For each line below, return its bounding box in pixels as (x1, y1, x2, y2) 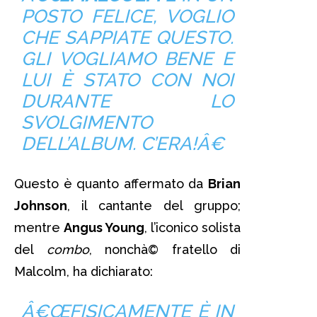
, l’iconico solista (144, 219, 241, 235)
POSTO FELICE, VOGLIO (21, 5, 234, 27)
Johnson (14, 197, 67, 213)
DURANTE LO (21, 90, 234, 112)
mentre (14, 219, 64, 235)
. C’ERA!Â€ (132, 132, 224, 154)
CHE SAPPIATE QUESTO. (21, 26, 234, 48)
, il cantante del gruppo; (67, 197, 241, 213)
